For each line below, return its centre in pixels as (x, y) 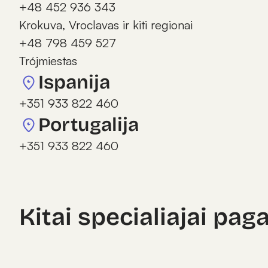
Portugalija (89, 125)
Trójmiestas (48, 61)
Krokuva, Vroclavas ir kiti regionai (106, 25)
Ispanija (74, 82)
